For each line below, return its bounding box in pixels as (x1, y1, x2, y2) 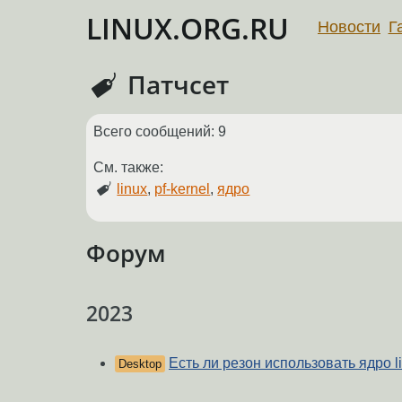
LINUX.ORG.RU (86, 9, 289, 48)
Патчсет (121, 67, 230, 102)
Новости (318, 17, 380, 36)
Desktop (118, 357, 162, 371)
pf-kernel (154, 181, 211, 197)
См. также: (93, 160, 163, 176)
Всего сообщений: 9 (93, 124, 226, 140)
